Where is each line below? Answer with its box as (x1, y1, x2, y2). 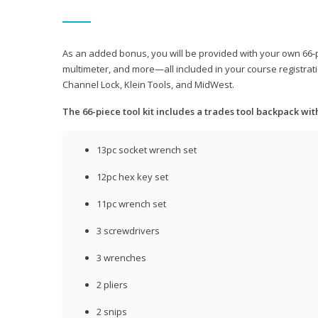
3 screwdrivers (97, 224, 160, 238)
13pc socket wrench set (97, 143, 197, 157)
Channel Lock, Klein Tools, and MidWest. (62, 78, 234, 92)
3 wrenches (97, 251, 146, 265)
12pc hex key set (97, 170, 168, 184)
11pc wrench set (97, 197, 166, 211)
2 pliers (97, 278, 128, 292)
